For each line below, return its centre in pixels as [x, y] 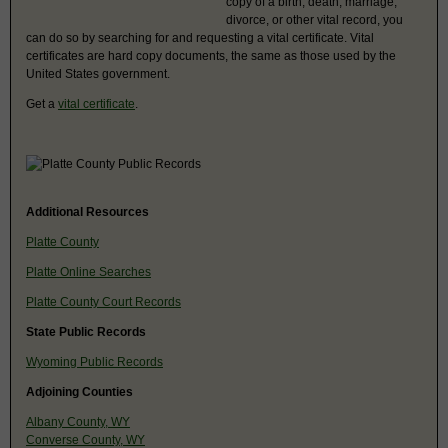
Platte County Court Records [103, 301]
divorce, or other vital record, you [314, 19]
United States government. [98, 73]
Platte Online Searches [88, 271]
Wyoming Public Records [94, 361]
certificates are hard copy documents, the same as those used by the [211, 55]
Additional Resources [87, 211]
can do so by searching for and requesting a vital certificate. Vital [200, 37]
